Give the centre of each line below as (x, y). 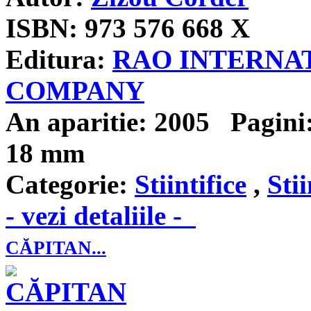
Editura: (56, 59)
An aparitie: (76, 122)
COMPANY (75, 91)
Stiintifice (191, 184)
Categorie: (67, 184)
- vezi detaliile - (101, 216)
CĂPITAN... (56, 248)
